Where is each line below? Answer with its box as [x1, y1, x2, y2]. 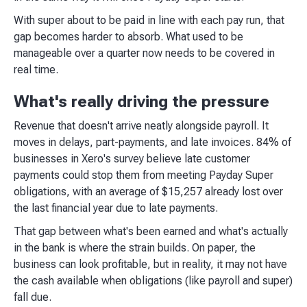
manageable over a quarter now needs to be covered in [14, 47, 275, 60]
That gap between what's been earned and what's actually [14, 225, 288, 238]
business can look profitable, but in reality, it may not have [14, 258, 287, 271]
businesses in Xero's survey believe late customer [14, 152, 250, 166]
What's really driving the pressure [14, 92, 269, 112]
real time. [14, 63, 58, 77]
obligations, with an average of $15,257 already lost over [14, 185, 283, 199]
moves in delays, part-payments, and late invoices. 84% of [14, 136, 291, 149]
